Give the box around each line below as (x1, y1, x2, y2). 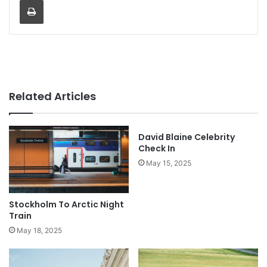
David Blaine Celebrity (138, 131, 235, 143)
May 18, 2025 (17, 225, 62, 235)
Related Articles (9, 88, 96, 104)
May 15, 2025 (146, 158, 191, 167)
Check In (138, 142, 175, 154)
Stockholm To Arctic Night (9, 198, 124, 210)
